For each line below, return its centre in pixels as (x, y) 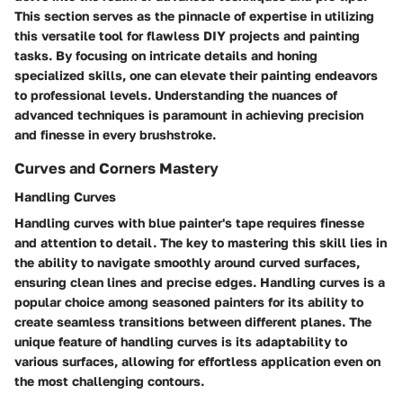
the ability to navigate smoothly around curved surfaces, (187, 263)
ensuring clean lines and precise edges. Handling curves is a (200, 282)
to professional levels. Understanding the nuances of (176, 95)
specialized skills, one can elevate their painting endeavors (196, 76)
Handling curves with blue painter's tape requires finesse (189, 223)
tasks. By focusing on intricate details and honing (166, 56)
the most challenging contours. (109, 381)
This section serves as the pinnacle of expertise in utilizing (194, 16)
